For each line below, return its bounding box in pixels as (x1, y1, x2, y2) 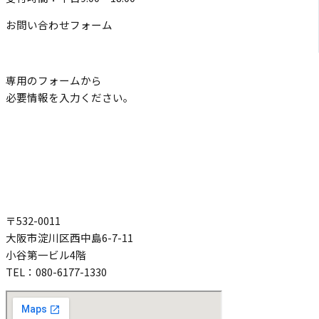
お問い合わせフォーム (6, 17, 113, 33)
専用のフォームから (6, 72, 102, 88)
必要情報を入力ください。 (6, 89, 134, 105)
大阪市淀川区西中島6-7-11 (6, 229, 144, 245)
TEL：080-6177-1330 (6, 263, 107, 279)
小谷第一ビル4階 (6, 246, 86, 262)
